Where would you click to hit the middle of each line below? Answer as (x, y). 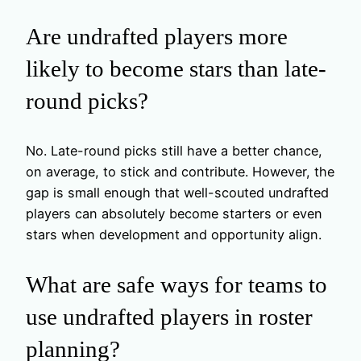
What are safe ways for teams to (176, 284)
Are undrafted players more (157, 36)
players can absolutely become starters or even (174, 213)
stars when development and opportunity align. (174, 234)
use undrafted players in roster (169, 316)
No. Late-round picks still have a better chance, (174, 150)
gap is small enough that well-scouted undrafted (177, 192)
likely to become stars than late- (176, 68)
